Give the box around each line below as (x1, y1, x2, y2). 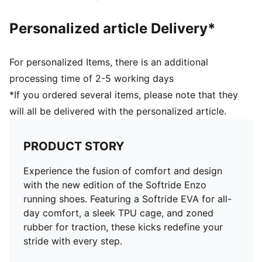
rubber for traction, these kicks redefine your (23, 221, 223, 233)
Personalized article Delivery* (9, 20, 216, 37)
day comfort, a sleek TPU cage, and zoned (23, 207, 213, 219)
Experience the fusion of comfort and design (23, 165, 222, 177)
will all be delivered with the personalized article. (9, 105, 226, 117)
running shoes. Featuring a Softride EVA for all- (23, 193, 232, 205)
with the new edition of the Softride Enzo (23, 179, 206, 191)
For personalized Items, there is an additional (9, 56, 208, 68)
